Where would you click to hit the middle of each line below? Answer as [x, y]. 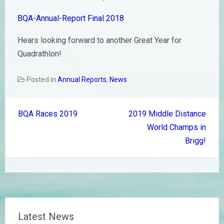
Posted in [42, 80]
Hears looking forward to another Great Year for [99, 40]
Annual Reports [82, 80]
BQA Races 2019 [48, 114]
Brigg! [195, 141]
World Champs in [176, 127]
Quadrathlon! [39, 54]
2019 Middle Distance [167, 114]
